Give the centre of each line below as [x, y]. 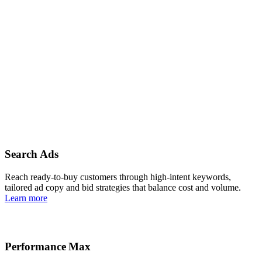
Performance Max [48, 246]
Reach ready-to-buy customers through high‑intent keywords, [118, 177]
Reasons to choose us [44, 51]
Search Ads [32, 154]
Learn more [26, 198]
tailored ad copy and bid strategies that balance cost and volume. [123, 187]
